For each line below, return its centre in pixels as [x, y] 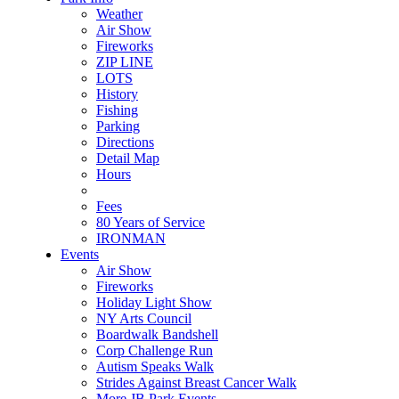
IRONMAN [130, 238]
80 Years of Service [150, 222]
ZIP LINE [124, 61]
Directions [125, 142]
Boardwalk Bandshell [157, 334]
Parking [118, 126]
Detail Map [127, 158]
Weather [119, 13]
